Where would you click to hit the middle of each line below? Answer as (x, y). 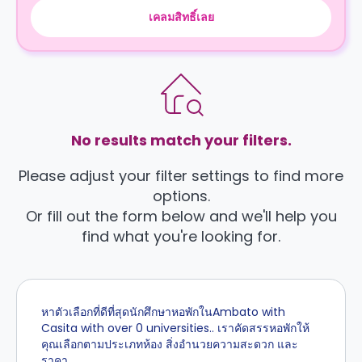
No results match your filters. (181, 140)
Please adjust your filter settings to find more (181, 176)
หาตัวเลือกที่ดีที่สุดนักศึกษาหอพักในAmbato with (163, 312)
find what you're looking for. (181, 236)
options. (181, 196)
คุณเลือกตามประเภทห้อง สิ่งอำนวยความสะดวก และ (170, 344)
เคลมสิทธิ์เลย (181, 17)
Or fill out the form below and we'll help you (181, 216)
